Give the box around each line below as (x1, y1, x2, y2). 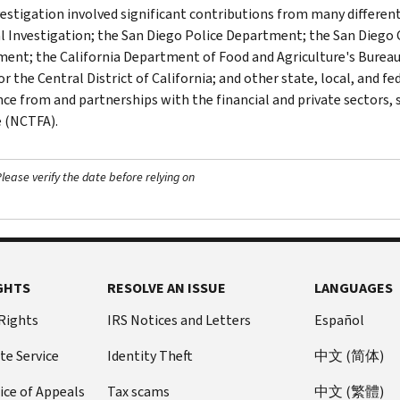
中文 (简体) (314, 346, 385, 365)
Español (314, 310, 365, 329)
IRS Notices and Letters (106, 310, 251, 329)
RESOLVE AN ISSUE (106, 278, 226, 297)
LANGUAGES (314, 278, 394, 297)
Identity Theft (106, 346, 193, 365)
